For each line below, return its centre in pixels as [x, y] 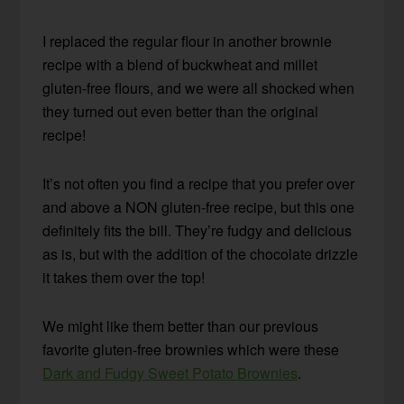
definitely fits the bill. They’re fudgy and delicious [197, 230]
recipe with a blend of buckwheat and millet [180, 64]
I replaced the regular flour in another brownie [188, 41]
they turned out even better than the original [181, 111]
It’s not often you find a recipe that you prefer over [199, 183]
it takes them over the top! [124, 277]
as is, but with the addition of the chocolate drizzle [201, 253]
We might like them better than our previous [181, 326]
